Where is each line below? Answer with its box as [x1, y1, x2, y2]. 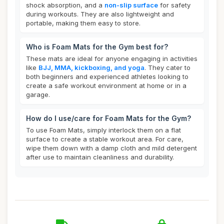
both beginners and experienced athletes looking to [26, 72, 188, 80]
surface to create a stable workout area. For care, [26, 135, 183, 143]
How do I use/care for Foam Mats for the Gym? [26, 114, 191, 122]
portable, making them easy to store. [26, 19, 140, 27]
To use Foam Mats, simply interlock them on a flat [26, 126, 181, 134]
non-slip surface [104, 1, 158, 9]
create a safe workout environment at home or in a [26, 81, 186, 89]
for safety [158, 1, 190, 9]
